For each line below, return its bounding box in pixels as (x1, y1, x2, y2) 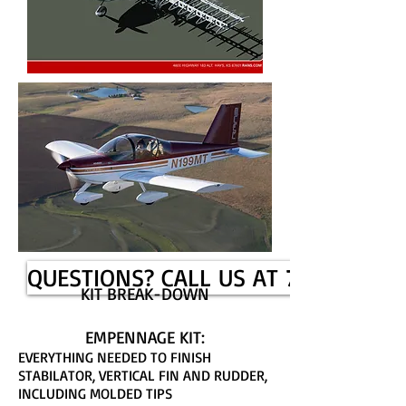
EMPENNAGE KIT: (85, 326, 205, 348)
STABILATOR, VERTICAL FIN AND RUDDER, (18, 366, 267, 384)
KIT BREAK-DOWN (81, 283, 209, 304)
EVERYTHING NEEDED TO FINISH (18, 348, 211, 366)
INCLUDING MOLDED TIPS (18, 384, 172, 402)
